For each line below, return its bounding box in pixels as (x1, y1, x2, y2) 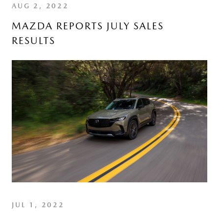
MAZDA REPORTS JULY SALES (12, 20, 164, 32)
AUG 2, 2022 (12, 2, 69, 10)
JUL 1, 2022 (12, 201, 65, 209)
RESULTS (12, 35, 55, 46)
